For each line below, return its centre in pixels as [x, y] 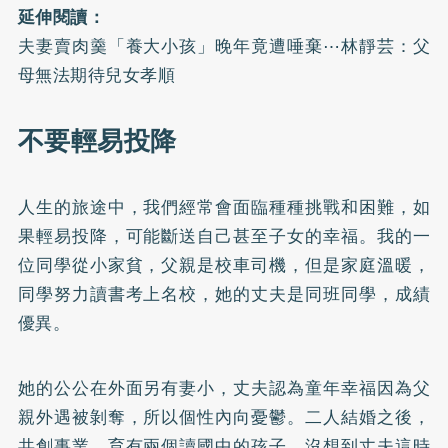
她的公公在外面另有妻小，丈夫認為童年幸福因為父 [224, 387]
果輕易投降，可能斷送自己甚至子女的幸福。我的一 [224, 235]
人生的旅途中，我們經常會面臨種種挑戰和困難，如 [224, 206]
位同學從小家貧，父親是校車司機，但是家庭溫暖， [224, 264]
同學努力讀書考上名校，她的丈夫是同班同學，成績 [224, 293]
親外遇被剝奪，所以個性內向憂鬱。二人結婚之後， [224, 416]
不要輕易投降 [97, 140]
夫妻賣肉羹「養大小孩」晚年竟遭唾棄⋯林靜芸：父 [224, 45]
